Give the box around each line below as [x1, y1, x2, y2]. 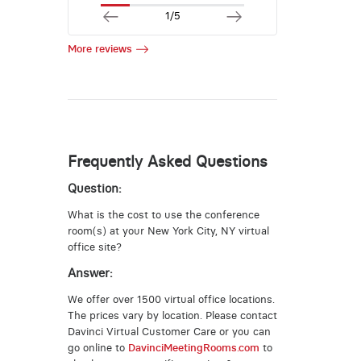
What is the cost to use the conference [67, 208, 259, 221]
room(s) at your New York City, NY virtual [67, 224, 269, 237]
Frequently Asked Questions [67, 151, 268, 171]
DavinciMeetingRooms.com [127, 341, 259, 354]
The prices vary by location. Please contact [67, 309, 277, 322]
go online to [67, 341, 128, 354]
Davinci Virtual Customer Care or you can [67, 325, 271, 338]
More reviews [67, 42, 132, 55]
